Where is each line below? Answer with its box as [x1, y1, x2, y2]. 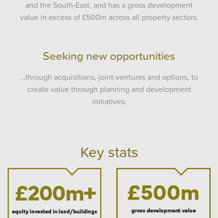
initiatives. [91, 95, 127, 107]
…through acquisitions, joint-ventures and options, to [20, 71, 198, 83]
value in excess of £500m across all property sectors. [19, 11, 199, 23]
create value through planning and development [27, 83, 191, 95]
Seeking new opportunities [43, 48, 175, 64]
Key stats [80, 141, 138, 163]
